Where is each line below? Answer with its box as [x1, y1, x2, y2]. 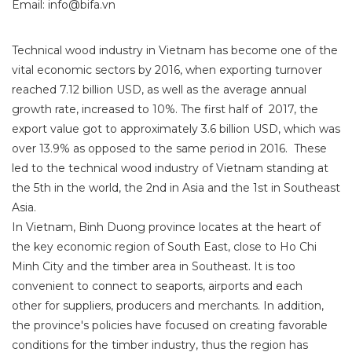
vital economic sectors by [12, 62, 155, 77]
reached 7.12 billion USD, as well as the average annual [12, 82, 306, 97]
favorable [278, 317, 328, 332]
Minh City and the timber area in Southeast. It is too [12, 258, 295, 273]
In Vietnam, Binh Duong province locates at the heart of [12, 219, 321, 234]
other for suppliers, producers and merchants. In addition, [12, 298, 324, 313]
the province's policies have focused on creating [12, 317, 278, 332]
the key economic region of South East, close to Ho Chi [12, 239, 317, 254]
